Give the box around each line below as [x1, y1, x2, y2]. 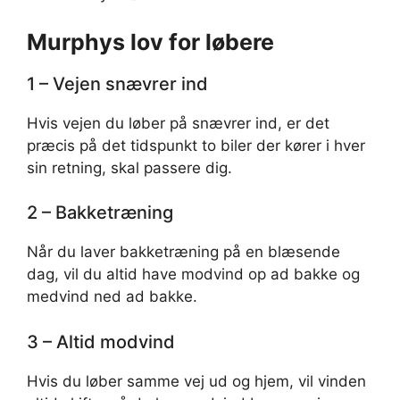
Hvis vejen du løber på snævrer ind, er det [27, 113, 329, 132]
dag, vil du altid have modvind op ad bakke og [27, 265, 360, 283]
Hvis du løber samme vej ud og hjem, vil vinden [27, 371, 366, 390]
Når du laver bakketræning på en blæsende [27, 243, 340, 261]
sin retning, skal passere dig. [27, 158, 232, 177]
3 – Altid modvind [27, 330, 175, 353]
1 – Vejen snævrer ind [27, 72, 208, 95]
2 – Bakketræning [27, 202, 173, 223]
